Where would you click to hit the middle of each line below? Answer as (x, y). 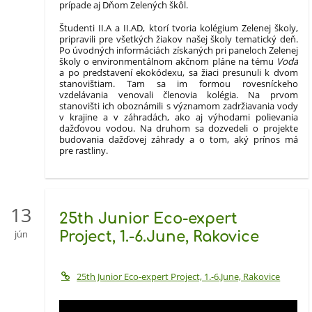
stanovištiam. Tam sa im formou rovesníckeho (179, 83)
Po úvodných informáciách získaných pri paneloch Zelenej (179, 50)
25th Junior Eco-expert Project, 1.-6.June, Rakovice (179, 276)
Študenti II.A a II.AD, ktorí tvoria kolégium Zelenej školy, (179, 28)
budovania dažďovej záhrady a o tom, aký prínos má (179, 139)
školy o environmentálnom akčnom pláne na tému (168, 61)
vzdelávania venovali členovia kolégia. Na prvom (179, 94)
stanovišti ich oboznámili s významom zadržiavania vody (179, 106)
